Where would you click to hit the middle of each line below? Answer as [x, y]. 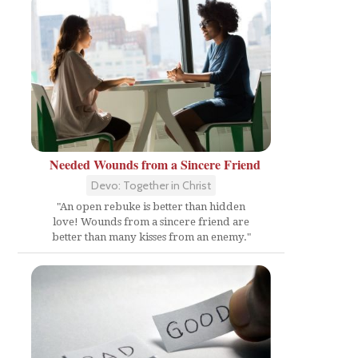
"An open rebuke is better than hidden [151, 207]
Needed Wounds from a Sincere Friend [155, 164]
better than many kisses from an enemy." [151, 237]
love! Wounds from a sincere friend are [151, 222]
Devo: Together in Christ [151, 185]
